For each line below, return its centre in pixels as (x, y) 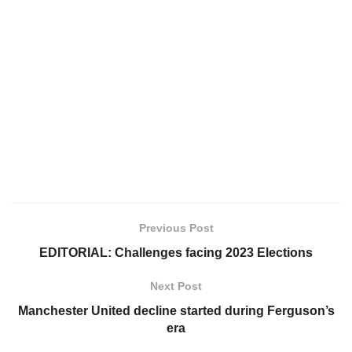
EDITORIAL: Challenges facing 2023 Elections (176, 253)
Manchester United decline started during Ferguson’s (176, 311)
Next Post (176, 286)
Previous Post (176, 228)
